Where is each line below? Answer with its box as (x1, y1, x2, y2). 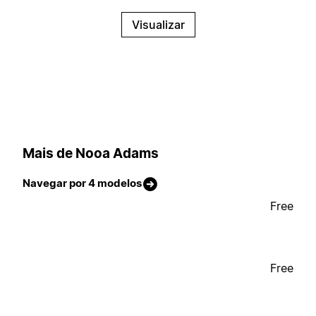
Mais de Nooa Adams (23, 145, 159, 162)
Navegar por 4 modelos (23, 176, 142, 190)
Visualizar (131, 18, 185, 32)
